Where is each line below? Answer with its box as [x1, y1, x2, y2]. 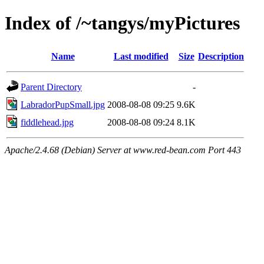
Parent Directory [21, 81, 82, 92]
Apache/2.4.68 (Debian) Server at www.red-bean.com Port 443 [5, 144, 241, 155]
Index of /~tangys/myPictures [5, 12, 240, 34]
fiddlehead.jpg [21, 117, 74, 127]
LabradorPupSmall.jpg [21, 99, 105, 110]
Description [198, 51, 244, 61]
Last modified [113, 51, 169, 61]
